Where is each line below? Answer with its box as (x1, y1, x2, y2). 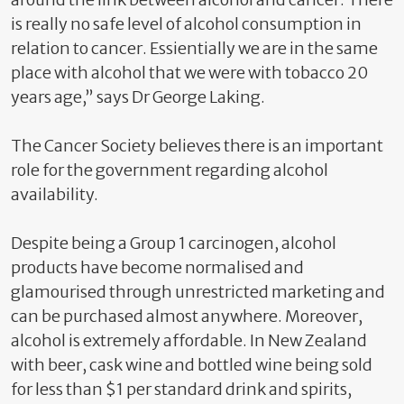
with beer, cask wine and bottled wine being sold (11, 354, 372, 375)
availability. (11, 184, 98, 205)
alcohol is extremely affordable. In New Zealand (11, 330, 367, 351)
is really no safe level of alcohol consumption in (11, 14, 362, 34)
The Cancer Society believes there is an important (11, 135, 383, 156)
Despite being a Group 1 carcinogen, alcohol (11, 233, 336, 253)
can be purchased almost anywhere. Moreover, (11, 306, 363, 326)
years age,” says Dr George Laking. (11, 87, 265, 107)
